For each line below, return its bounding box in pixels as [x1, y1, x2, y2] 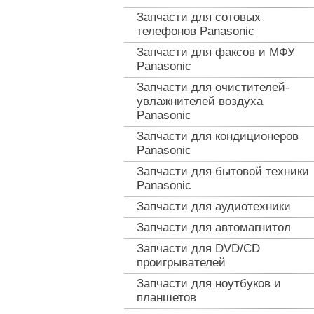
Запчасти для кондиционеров [137, 130, 299, 143]
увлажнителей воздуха [137, 95, 263, 108]
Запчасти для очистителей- [137, 81, 289, 94]
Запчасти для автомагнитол [137, 221, 291, 234]
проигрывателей [137, 256, 226, 269]
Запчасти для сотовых [137, 11, 261, 24]
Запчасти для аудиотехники [137, 200, 291, 213]
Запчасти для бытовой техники [137, 165, 309, 178]
